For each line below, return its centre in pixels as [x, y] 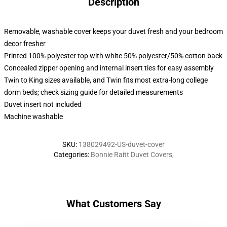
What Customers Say [113, 204]
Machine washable [33, 117]
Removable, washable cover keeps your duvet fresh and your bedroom [113, 31]
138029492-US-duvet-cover [122, 144]
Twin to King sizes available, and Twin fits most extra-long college [106, 80]
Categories [70, 155]
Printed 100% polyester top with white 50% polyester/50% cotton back [113, 56]
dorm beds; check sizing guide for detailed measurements [93, 92]
